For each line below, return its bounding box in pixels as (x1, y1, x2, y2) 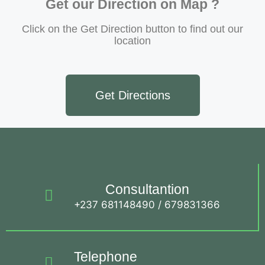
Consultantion (105, 182, 189, 198)
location (114, 35, 151, 47)
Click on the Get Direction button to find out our (22, 23, 243, 35)
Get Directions (95, 89, 170, 102)
